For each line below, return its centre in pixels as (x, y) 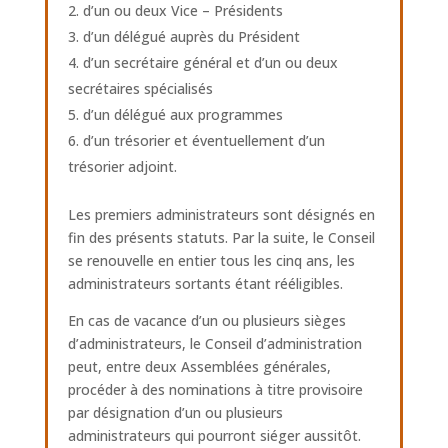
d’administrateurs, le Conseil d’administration (214, 343)
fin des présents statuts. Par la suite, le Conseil (221, 237)
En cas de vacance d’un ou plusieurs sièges (206, 320)
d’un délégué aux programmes (182, 114)
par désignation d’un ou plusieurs (175, 412)
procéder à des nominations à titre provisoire (215, 389)
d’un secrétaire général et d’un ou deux (210, 62)
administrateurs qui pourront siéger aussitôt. (214, 435)
